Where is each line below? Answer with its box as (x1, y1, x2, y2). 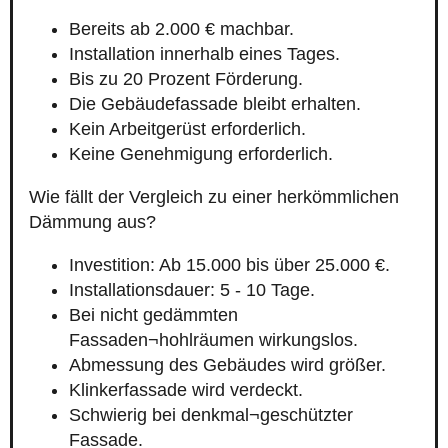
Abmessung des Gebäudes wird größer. (69, 355, 386, 376)
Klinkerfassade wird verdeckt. (69, 380, 303, 401)
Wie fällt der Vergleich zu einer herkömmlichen (29, 187, 399, 208)
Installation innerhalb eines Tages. (69, 44, 340, 65)
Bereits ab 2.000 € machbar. (69, 19, 294, 40)
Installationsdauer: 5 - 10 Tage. (69, 280, 315, 301)
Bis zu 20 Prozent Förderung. (69, 69, 303, 90)
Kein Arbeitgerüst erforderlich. (69, 119, 306, 140)
